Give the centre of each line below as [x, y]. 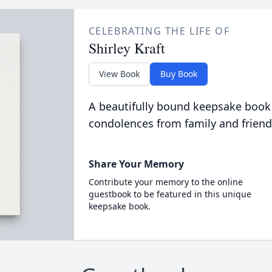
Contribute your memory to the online [165, 182]
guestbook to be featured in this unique [170, 194]
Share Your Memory [136, 164]
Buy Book [178, 74]
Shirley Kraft [127, 48]
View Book [119, 74]
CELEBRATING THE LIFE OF [159, 31]
